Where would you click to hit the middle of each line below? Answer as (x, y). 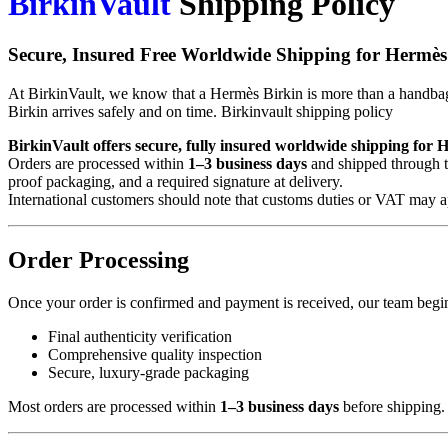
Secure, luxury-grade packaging (148, 372)
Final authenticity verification (140, 336)
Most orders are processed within (114, 406)
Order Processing (98, 259)
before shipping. (392, 406)
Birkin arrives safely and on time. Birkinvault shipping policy (200, 111)
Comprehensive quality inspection (155, 354)
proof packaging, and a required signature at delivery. (175, 181)
